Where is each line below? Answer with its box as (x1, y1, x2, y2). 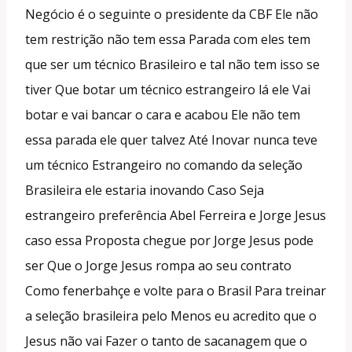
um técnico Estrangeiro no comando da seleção (25, 156, 302, 174)
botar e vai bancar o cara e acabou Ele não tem (25, 105, 300, 123)
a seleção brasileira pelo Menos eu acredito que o (25, 306, 317, 324)
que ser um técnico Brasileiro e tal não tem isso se (25, 55, 320, 73)
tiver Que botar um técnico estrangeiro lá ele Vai (25, 80, 310, 98)
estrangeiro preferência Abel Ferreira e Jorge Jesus (25, 206, 326, 224)
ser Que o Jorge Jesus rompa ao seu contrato (25, 256, 291, 274)
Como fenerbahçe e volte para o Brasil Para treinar (25, 281, 326, 299)
